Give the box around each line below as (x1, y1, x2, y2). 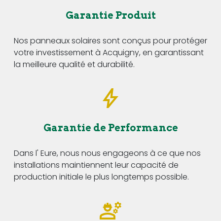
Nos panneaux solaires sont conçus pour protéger (14, 35, 207, 46)
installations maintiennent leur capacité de (14, 159, 179, 171)
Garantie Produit (65, 9, 156, 21)
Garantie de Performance (43, 121, 178, 134)
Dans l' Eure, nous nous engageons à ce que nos (14, 147, 201, 159)
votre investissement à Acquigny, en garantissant (14, 46, 204, 58)
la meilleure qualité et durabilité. (14, 58, 135, 70)
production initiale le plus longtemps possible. (14, 171, 189, 183)
